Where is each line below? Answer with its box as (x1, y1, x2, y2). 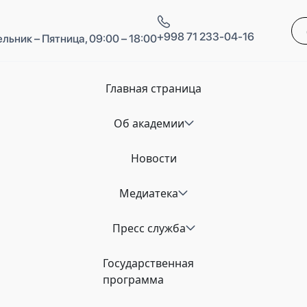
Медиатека (119, 186, 178, 201)
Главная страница (106, 81, 201, 97)
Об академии (113, 116, 184, 132)
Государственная (103, 255, 195, 271)
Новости (130, 151, 177, 167)
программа (103, 271, 164, 287)
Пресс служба (112, 220, 186, 236)
